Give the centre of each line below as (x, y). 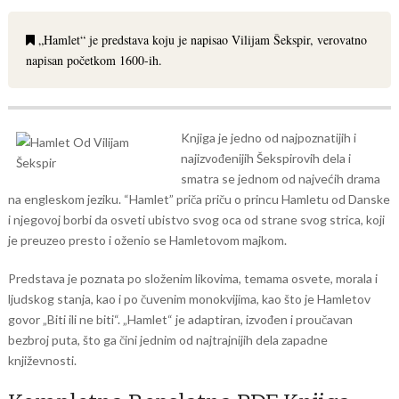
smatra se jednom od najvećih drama (280, 179)
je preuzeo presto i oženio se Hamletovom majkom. (148, 240)
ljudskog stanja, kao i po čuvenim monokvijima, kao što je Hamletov (189, 299)
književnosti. (42, 360)
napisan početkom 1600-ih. (94, 60)
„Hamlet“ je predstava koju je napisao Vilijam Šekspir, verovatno (200, 40)
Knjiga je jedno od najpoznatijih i (268, 138)
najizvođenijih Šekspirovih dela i (265, 158)
